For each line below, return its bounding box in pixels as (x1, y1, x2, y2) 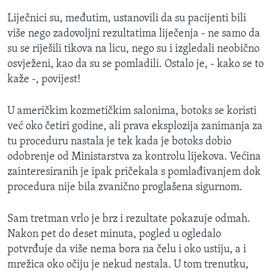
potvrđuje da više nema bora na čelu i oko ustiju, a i (7, 243, 246, 255)
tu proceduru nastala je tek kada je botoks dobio (7, 135, 232, 147)
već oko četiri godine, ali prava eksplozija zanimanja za (7, 120, 263, 132)
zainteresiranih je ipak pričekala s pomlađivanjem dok (7, 166, 261, 178)
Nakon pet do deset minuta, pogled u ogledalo (7, 228, 221, 240)
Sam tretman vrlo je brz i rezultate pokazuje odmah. (7, 213, 250, 225)
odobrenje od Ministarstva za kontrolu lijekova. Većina (7, 151, 261, 163)
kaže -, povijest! (7, 73, 80, 85)
